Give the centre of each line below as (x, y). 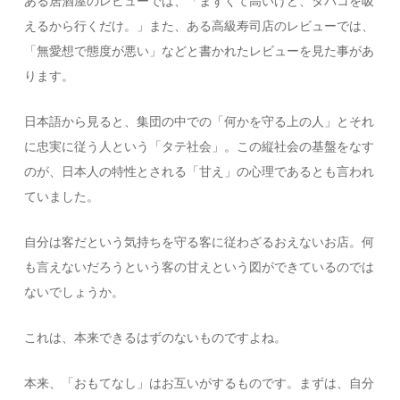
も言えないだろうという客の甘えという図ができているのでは (200, 267)
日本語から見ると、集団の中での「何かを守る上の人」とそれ (200, 122)
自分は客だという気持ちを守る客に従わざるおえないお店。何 (200, 242)
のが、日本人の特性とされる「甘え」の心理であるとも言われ (200, 172)
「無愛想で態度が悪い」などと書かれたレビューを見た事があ (200, 51)
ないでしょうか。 (75, 292)
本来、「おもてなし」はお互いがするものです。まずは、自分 (200, 383)
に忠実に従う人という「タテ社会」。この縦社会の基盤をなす (200, 147)
